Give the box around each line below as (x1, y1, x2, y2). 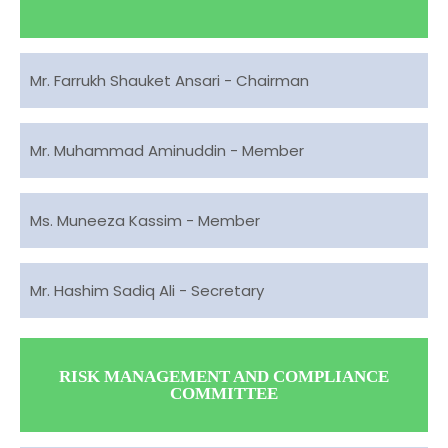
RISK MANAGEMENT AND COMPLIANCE (59, 367, 389, 386)
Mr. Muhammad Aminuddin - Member (30, 140, 304, 161)
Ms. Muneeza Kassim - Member (30, 210, 260, 231)
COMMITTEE (170, 384, 278, 403)
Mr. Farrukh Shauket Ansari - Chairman (30, 70, 309, 91)
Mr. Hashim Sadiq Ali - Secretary (30, 280, 264, 301)
